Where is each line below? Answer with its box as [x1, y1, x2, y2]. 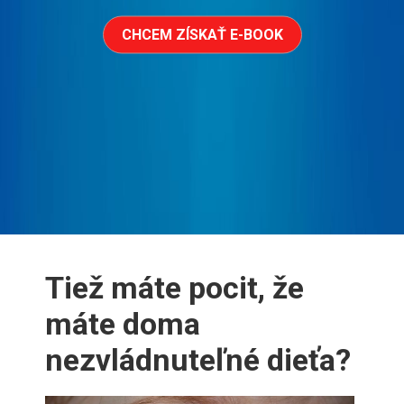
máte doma [45, 306, 200, 342]
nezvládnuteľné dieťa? [45, 342, 351, 378]
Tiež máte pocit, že [45, 270, 304, 306]
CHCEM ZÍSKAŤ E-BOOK [121, 25, 283, 43]
